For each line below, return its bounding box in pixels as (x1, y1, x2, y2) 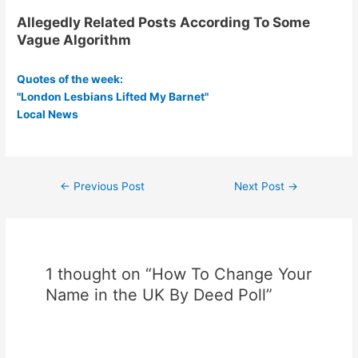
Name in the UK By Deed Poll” (45, 285, 272, 305)
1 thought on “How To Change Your (45, 265, 312, 284)
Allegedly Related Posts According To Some (17, 13, 311, 30)
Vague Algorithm (17, 30, 132, 48)
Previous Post (70, 179, 145, 193)
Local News (17, 107, 79, 121)
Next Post (233, 179, 288, 193)
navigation (41, 192, 95, 205)
